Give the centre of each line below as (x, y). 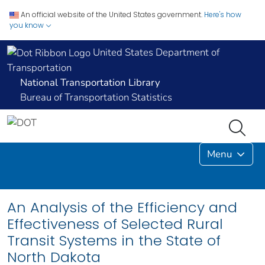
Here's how (223, 14)
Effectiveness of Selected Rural (115, 224)
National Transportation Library (90, 83)
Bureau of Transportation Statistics (96, 98)
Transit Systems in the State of (114, 241)
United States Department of (155, 52)
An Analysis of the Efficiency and (122, 208)
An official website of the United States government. (112, 14)
